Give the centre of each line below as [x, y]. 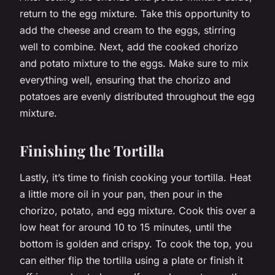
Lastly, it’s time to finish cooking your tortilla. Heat [135, 177]
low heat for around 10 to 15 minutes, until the [126, 227]
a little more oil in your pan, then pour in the [121, 194]
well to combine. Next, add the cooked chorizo [129, 46]
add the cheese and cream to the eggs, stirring [128, 30]
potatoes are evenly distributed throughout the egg [137, 96]
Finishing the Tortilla [92, 150]
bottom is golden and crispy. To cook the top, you [136, 243]
